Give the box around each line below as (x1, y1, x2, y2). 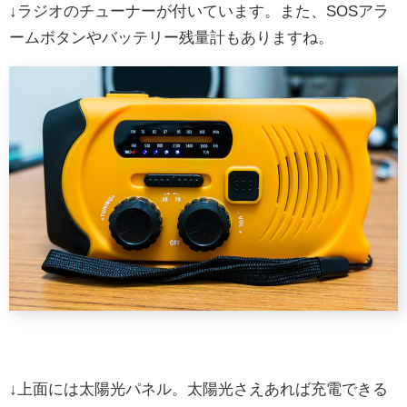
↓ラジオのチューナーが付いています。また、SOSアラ (9, 3, 389, 21)
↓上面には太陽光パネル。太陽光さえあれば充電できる (9, 380, 388, 398)
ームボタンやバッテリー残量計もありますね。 (9, 29, 333, 47)
